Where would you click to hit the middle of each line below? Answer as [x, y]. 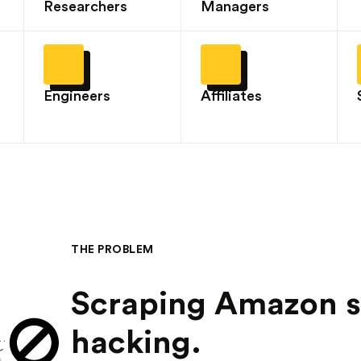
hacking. [136, 343]
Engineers [77, 95]
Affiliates [231, 95]
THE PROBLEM [112, 249]
